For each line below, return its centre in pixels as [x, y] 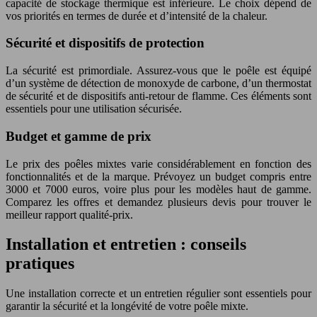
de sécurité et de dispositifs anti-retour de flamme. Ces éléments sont [158, 96]
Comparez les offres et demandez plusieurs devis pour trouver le [158, 202]
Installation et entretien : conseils [126, 244]
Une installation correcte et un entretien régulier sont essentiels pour [158, 294]
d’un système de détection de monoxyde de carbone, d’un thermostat [158, 83]
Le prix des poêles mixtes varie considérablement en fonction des [158, 163]
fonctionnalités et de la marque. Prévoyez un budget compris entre [158, 176]
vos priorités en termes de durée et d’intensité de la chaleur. [137, 16]
